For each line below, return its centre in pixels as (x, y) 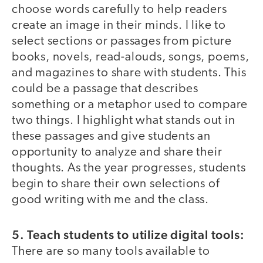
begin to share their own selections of (116, 184)
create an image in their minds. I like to (119, 26)
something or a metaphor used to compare (130, 105)
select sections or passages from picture (122, 42)
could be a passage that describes (105, 89)
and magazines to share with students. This (129, 73)
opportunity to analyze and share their (117, 153)
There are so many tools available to (111, 251)
